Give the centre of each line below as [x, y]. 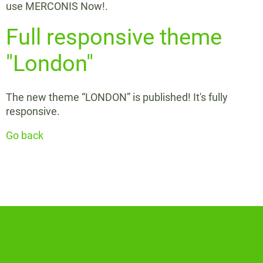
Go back [25, 136]
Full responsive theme [114, 37]
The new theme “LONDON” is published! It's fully [117, 97]
